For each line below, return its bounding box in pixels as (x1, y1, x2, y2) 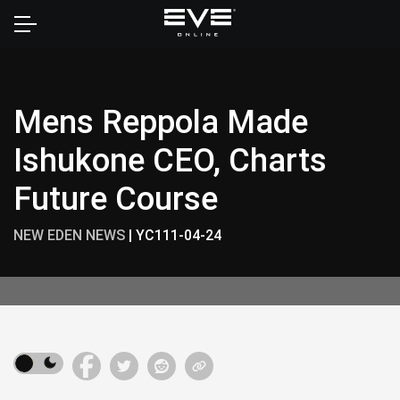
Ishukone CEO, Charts (13, 140, 327, 179)
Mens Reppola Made (13, 102, 308, 141)
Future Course (13, 179, 218, 218)
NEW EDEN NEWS (13, 226, 125, 244)
